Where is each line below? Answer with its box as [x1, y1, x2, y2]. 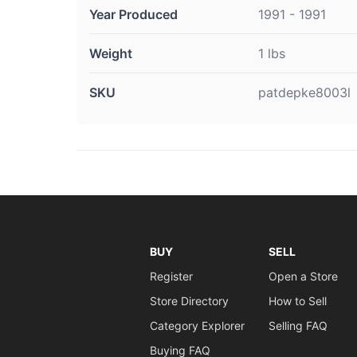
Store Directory [149, 294, 229, 308]
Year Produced [89, 6, 178, 22]
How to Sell [268, 294, 327, 308]
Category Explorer [149, 319, 245, 332]
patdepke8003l [258, 84, 351, 100]
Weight [89, 45, 132, 61]
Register [149, 269, 193, 283]
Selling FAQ [268, 319, 328, 332]
